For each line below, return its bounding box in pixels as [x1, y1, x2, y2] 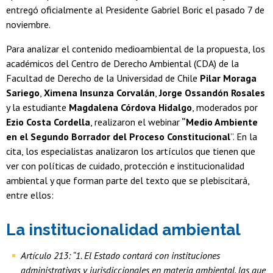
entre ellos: [6, 189, 54, 202]
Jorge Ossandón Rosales [159, 87, 265, 99]
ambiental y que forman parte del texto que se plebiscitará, [6, 174, 249, 187]
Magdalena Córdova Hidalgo [69, 101, 192, 114]
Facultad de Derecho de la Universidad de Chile [6, 72, 200, 85]
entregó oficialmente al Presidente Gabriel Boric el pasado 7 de [6, 4, 264, 16]
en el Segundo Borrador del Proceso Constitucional [6, 130, 230, 143]
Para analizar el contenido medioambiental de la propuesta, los [6, 43, 265, 55]
